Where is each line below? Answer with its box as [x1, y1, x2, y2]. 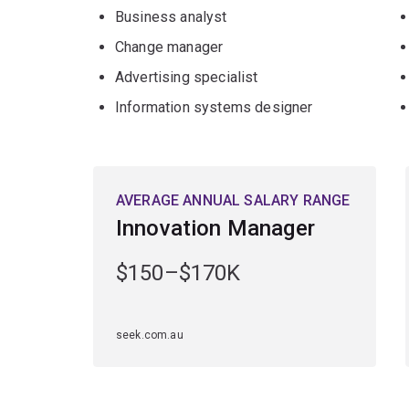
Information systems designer [115, 99, 313, 117]
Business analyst [115, 8, 227, 26]
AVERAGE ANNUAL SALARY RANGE [116, 192, 351, 210]
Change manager [115, 38, 224, 57]
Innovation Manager [116, 215, 315, 242]
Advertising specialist [115, 68, 258, 87]
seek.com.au [116, 329, 184, 342]
